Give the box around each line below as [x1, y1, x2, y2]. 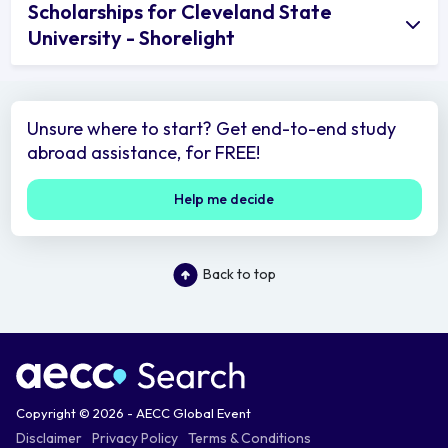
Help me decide [174, 189, 274, 208]
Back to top [202, 265, 276, 284]
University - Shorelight [28, 24, 235, 50]
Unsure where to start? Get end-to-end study [26, 116, 396, 140]
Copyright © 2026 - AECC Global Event [15, 404, 251, 421]
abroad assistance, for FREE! [26, 140, 260, 164]
